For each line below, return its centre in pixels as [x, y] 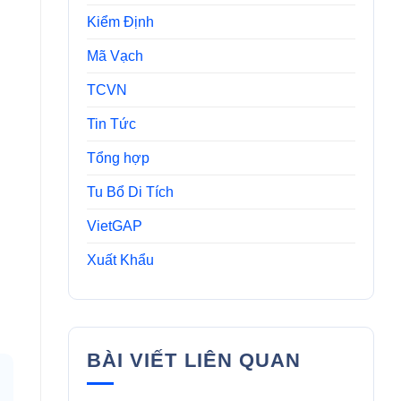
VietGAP [114, 226]
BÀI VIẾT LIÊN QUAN [194, 360]
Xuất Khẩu [120, 260]
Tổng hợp [118, 158]
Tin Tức [111, 124]
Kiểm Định [120, 21]
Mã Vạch [115, 55]
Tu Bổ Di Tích [130, 192]
